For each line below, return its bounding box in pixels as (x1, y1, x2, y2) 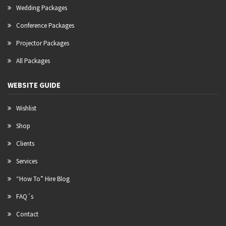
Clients (16, 139, 34, 148)
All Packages (16, 56, 50, 66)
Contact (16, 210, 38, 219)
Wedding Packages (16, 4, 67, 13)
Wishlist (16, 104, 36, 113)
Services (16, 157, 37, 166)
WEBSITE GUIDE (8, 80, 61, 90)
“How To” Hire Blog (16, 175, 70, 184)
